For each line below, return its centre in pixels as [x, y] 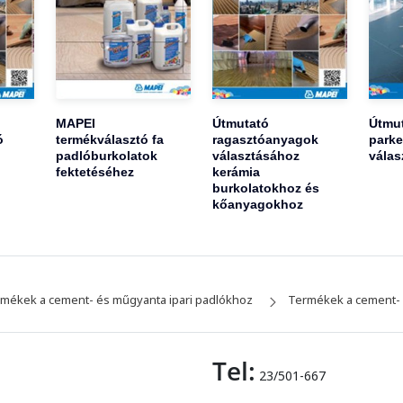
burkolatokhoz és [265, 188]
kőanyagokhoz [257, 205]
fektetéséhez [95, 172]
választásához [255, 156]
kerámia [236, 172]
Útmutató [240, 124]
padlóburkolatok [107, 156]
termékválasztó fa [110, 140]
